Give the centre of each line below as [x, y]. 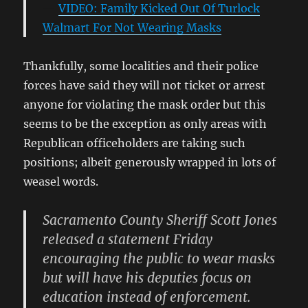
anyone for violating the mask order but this [145, 104]
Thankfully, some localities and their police [141, 66]
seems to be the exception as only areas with [145, 123]
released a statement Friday [128, 239]
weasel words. [61, 181]
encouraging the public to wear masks [159, 258]
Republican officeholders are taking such [135, 143]
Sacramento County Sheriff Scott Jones [160, 220]
